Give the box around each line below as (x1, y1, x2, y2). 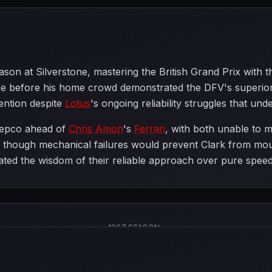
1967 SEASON (107, 223, 160, 232)
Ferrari (134, 123, 165, 135)
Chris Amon (69, 123, 123, 135)
